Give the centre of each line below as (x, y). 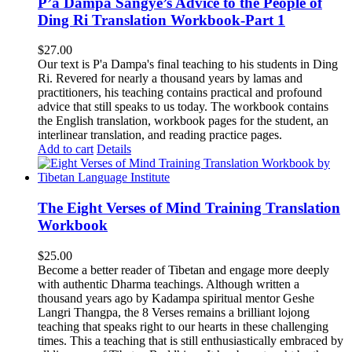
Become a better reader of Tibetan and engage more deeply (183, 269)
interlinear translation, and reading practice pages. (160, 135)
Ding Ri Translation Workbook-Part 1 (161, 20)
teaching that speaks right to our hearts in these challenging (183, 326)
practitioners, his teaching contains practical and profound (180, 93)
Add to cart (66, 149)
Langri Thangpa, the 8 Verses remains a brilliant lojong (174, 312)
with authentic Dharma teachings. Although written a (169, 284)
